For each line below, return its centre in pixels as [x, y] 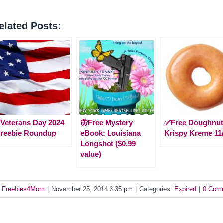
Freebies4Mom [23, 189]
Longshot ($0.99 [108, 143]
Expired [185, 189]
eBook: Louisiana [111, 133]
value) [91, 154]
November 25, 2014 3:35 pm [92, 189]
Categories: [157, 189]
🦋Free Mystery [107, 122]
